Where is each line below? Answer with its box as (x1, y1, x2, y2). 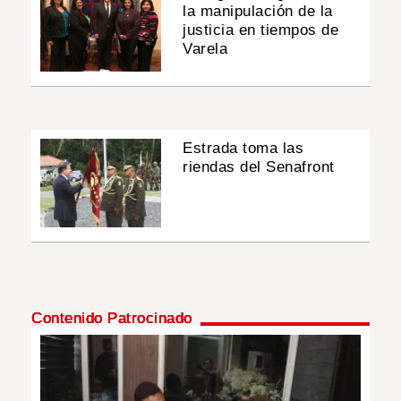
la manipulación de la (183, 2, 333, 20)
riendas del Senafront (183, 158, 335, 176)
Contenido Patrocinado (31, 310, 192, 328)
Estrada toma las (183, 140, 304, 158)
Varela (183, 39, 228, 57)
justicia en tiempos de (183, 21, 339, 38)
